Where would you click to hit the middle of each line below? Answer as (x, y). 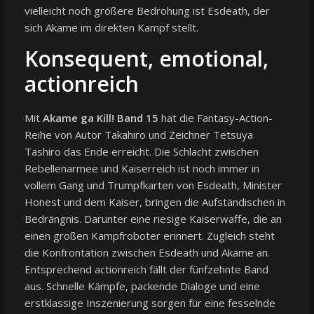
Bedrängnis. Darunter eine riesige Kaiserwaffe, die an (153, 218)
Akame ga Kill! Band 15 (100, 117)
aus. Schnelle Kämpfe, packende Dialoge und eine (142, 286)
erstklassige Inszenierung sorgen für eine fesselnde (150, 302)
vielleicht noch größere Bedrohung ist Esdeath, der (147, 10)
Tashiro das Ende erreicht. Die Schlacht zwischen (141, 151)
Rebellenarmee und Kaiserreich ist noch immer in (142, 168)
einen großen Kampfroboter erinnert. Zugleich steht (149, 235)
